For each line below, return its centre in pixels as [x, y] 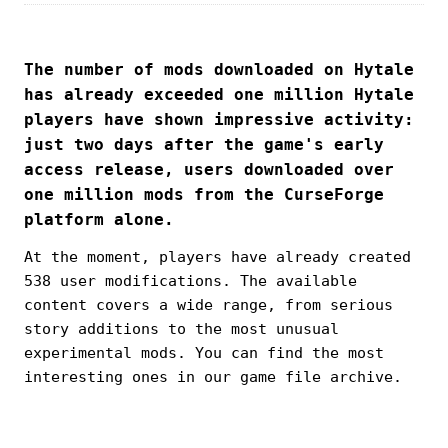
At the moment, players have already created [217, 257]
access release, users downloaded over [209, 170]
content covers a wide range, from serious [208, 305]
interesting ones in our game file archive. [213, 377]
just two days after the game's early [204, 145]
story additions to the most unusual [181, 329]
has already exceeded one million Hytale [219, 95]
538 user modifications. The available [190, 281]
